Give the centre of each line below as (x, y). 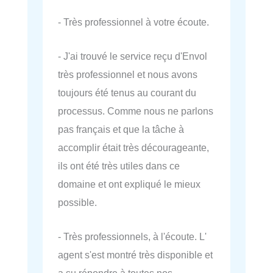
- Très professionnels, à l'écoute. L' (132, 237)
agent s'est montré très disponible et (135, 255)
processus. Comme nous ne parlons (136, 111)
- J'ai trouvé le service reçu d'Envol (133, 56)
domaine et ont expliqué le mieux (129, 184)
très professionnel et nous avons (128, 75)
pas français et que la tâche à (121, 129)
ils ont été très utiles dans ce (119, 166)
